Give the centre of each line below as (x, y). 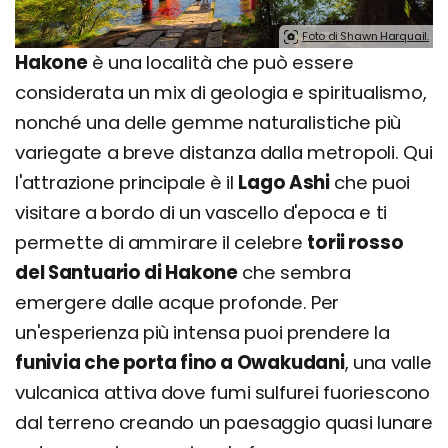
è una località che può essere (220, 62)
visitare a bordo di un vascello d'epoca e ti (201, 212)
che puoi (370, 182)
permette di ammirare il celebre (161, 242)
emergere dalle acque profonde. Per (177, 302)
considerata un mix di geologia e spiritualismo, (221, 92)
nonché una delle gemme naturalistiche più (208, 122)
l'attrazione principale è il (127, 182)
